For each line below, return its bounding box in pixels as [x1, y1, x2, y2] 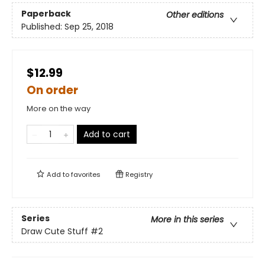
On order [27, 82, 78, 99]
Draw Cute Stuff [21, 225, 88, 237]
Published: [21, 20, 64, 33]
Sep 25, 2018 [64, 20, 114, 33]
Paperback [21, 7, 71, 20]
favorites [71, 170, 101, 180]
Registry [124, 170, 153, 180]
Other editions [166, 8, 224, 21]
